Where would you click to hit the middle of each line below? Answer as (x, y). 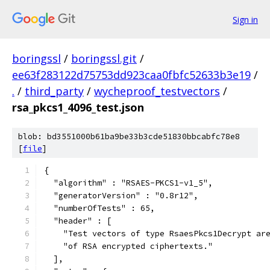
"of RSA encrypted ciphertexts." (128, 246)
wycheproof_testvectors (157, 91)
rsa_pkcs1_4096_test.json (78, 107)
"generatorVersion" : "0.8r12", (121, 196)
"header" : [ (78, 221)
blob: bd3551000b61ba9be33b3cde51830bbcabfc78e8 (129, 137)
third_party (54, 91)
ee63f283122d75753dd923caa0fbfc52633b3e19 (131, 75)
